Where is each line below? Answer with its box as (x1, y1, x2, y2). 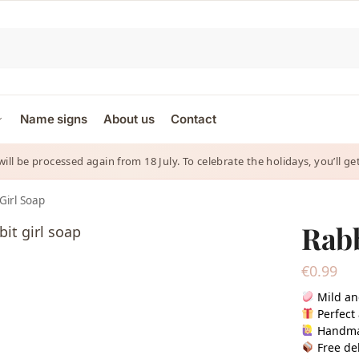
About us (103, 111, 155, 127)
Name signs (19, 111, 87, 127)
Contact (171, 111, 216, 127)
